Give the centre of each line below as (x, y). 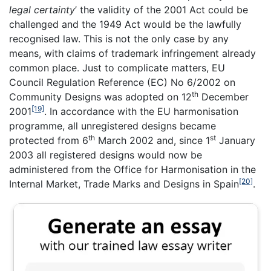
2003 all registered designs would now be (106, 155)
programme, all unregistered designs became (113, 126)
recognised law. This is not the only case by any (119, 39)
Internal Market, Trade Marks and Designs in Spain (124, 184)
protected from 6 (49, 141)
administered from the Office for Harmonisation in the (132, 170)
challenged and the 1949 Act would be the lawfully (125, 24)
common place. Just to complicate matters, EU (117, 68)
